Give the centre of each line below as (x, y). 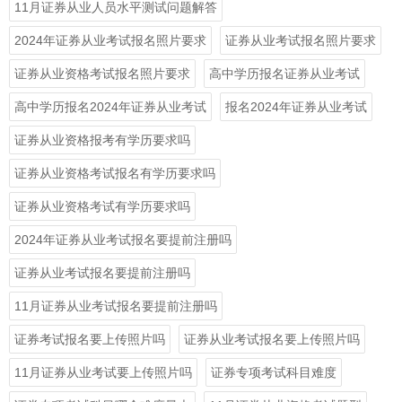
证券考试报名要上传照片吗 (90, 339)
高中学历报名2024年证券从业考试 (110, 107)
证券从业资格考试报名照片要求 (102, 74)
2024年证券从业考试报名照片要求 (110, 40)
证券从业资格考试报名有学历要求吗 (115, 173)
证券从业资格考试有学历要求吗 (102, 206)
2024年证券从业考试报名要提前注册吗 (123, 240)
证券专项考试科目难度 (274, 372)
